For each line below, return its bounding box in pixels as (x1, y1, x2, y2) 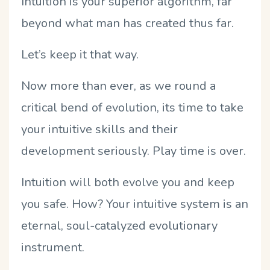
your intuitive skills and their (21, 121, 178, 137)
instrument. (21, 239, 84, 256)
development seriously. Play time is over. (21, 142, 249, 159)
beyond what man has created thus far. (21, 14, 234, 31)
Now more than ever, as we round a (21, 77, 216, 94)
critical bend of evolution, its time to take (21, 99, 243, 116)
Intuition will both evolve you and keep (21, 174, 234, 190)
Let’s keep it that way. (21, 46, 139, 63)
